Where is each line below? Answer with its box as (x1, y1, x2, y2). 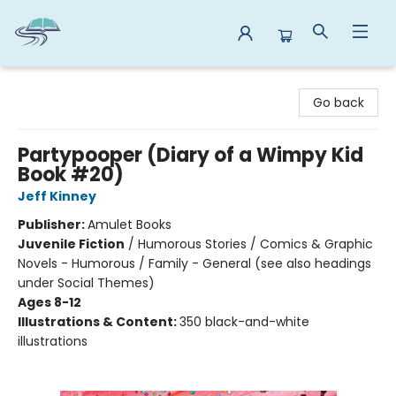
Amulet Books (88, 216, 171, 233)
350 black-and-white (179, 313, 309, 331)
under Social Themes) (18, 274, 155, 292)
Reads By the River (13, 74, 126, 92)
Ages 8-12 (18, 293, 81, 311)
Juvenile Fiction (18, 235, 125, 253)
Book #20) (18, 161, 124, 188)
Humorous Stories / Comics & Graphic (138, 235, 373, 253)
